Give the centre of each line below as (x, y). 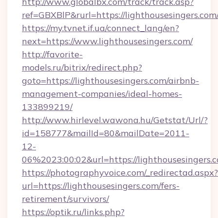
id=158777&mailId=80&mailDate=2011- (106, 133)
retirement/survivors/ (65, 199)
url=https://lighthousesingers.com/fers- (101, 186)
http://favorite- (52, 54)
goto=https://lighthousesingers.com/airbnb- (110, 81)
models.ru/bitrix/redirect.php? (82, 67)
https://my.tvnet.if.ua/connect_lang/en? (100, 28)
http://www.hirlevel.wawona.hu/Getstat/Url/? (115, 120)
